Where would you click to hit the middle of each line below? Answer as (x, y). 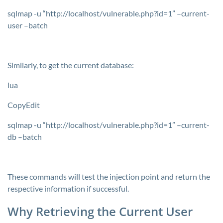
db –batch (25, 137)
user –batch (28, 25)
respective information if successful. (68, 188)
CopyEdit (24, 105)
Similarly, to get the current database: (71, 65)
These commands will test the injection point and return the (109, 176)
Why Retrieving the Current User (100, 211)
